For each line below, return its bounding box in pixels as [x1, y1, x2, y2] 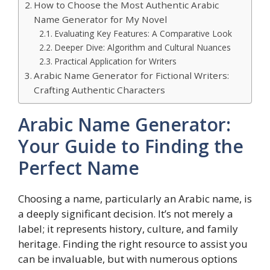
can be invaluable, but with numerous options [18, 252, 237, 266]
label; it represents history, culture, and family [18, 222, 238, 236]
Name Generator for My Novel [34, 13, 168, 26]
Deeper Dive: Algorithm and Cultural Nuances [54, 42, 231, 54]
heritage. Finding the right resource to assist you [18, 237, 248, 251]
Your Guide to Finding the [18, 134, 243, 159]
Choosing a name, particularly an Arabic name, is [18, 192, 252, 206]
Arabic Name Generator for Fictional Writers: [34, 69, 230, 82]
